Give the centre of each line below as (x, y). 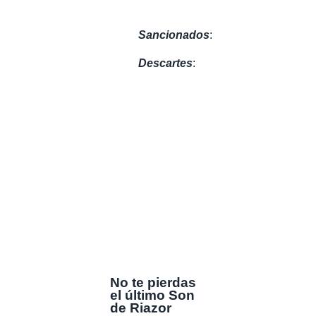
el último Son (152, 295)
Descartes (165, 63)
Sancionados (174, 35)
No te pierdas (153, 282)
